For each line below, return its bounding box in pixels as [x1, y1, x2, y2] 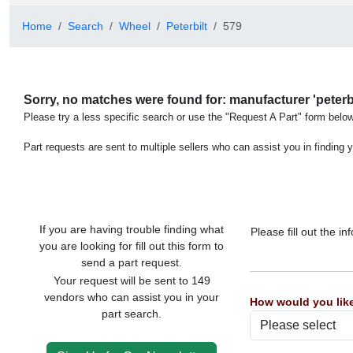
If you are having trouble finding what [39, 223, 225, 236]
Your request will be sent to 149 [53, 274, 210, 287]
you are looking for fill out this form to [39, 240, 225, 252]
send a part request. [81, 256, 183, 269]
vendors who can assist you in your [44, 291, 220, 303]
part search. [102, 307, 162, 320]
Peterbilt [166, 20, 207, 32]
